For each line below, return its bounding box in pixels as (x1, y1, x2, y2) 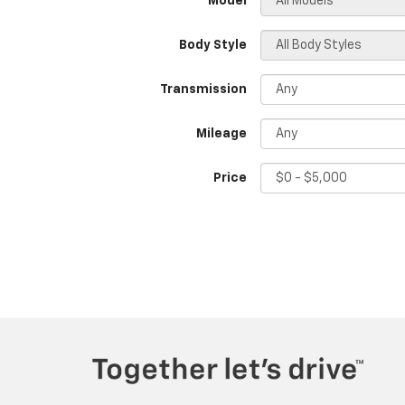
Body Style (179, 39, 247, 52)
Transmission (160, 83, 247, 96)
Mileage (196, 127, 247, 140)
